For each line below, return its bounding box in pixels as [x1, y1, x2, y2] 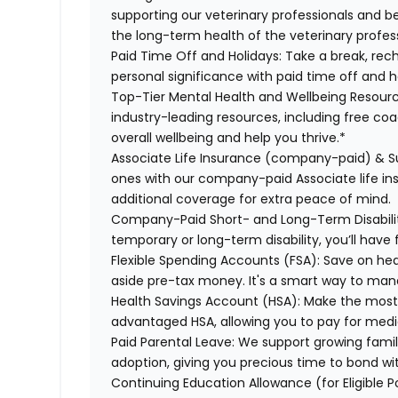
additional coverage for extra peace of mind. [111, 190, 392, 209]
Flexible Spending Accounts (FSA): [111, 251, 321, 270]
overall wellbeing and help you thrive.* [111, 129, 346, 147]
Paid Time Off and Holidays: [111, 47, 283, 66]
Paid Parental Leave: [111, 333, 235, 352]
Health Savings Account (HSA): [111, 292, 301, 311]
